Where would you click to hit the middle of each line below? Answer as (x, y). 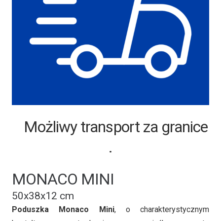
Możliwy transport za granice (110, 127)
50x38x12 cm (43, 196)
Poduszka (30, 209)
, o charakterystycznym (162, 209)
